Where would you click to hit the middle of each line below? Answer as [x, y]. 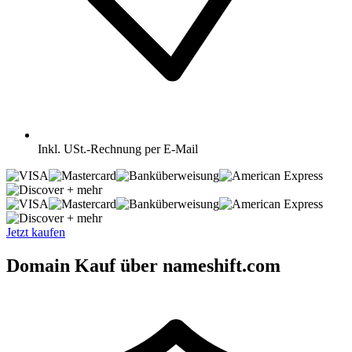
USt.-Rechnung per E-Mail [131, 148]
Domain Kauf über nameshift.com [143, 265]
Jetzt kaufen [36, 232]
